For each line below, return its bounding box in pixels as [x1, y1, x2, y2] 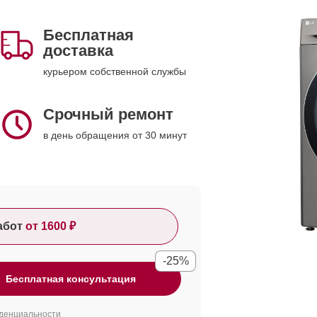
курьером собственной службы [43, 66, 186, 77]
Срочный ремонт [43, 105, 173, 123]
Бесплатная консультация [6, 273, 136, 284]
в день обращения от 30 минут [43, 129, 187, 141]
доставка [43, 42, 113, 59]
